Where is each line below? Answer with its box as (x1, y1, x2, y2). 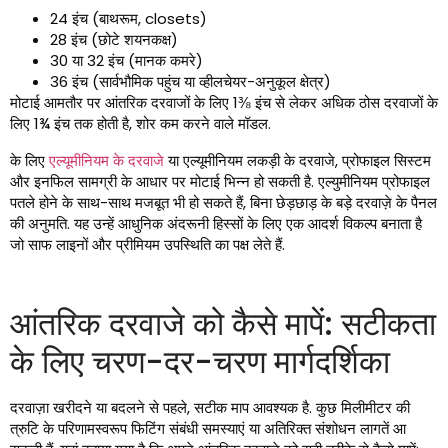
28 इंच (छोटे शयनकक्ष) (50, 29, 178, 51)
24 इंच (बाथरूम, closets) (50, 8, 207, 30)
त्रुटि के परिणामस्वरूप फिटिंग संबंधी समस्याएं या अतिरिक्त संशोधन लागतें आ (10, 418, 406, 440)
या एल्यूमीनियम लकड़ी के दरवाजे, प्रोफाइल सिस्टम (164, 150, 431, 172)
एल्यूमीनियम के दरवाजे (49, 150, 164, 172)
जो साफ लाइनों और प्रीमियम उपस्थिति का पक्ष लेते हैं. (10, 234, 285, 256)
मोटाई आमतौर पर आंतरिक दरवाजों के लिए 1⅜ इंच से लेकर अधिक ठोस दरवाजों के (10, 92, 438, 114)
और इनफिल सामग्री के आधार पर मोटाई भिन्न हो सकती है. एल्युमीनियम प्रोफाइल (10, 171, 430, 193)
